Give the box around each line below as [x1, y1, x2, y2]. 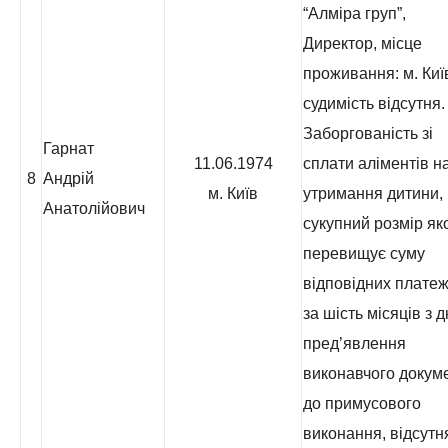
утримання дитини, [303, 185, 443, 202]
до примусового [303, 395, 421, 412]
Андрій [43, 170, 94, 187]
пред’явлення [303, 335, 406, 352]
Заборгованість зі [303, 125, 433, 142]
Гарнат [43, 140, 94, 157]
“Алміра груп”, [303, 5, 406, 22]
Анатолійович [43, 200, 145, 217]
